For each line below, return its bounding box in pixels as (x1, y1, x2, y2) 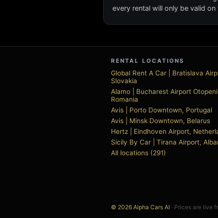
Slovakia (111, 77, 137, 85)
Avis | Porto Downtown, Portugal (111, 106, 212, 114)
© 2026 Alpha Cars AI (111, 203, 170, 211)
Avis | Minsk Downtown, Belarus (111, 117, 210, 125)
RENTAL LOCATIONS (111, 57, 185, 64)
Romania (111, 95, 138, 103)
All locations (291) (111, 149, 166, 157)
